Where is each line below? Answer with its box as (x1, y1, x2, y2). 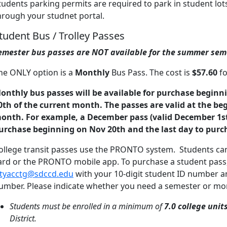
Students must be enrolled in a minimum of (10, 201, 164, 212)
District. (10, 213, 36, 224)
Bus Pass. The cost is (109, 67, 192, 78)
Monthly (75, 67, 109, 78)
